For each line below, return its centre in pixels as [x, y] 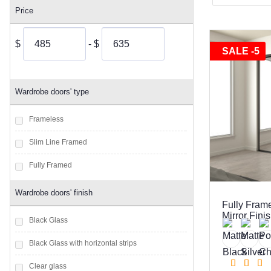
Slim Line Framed [58, 142]
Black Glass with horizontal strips [83, 243]
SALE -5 [241, 51]
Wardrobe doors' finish [54, 193]
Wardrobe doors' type [52, 92]
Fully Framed [51, 165]
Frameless [46, 119]
